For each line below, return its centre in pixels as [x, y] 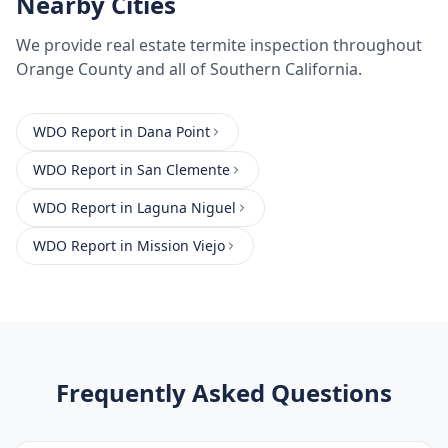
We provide [61, 45]
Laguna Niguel [186, 207]
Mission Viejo [181, 245]
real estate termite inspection [217, 45]
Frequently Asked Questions [224, 392]
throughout [375, 45]
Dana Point [173, 131]
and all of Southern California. [247, 69]
